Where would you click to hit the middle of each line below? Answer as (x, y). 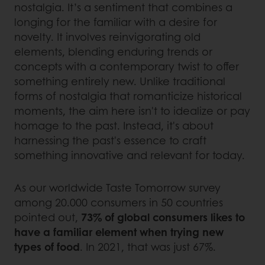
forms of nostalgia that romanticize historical (128, 96)
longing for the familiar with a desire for (116, 22)
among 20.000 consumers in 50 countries (119, 202)
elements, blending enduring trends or (113, 51)
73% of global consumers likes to (163, 217)
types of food (47, 246)
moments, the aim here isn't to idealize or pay (132, 110)
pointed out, (48, 217)
